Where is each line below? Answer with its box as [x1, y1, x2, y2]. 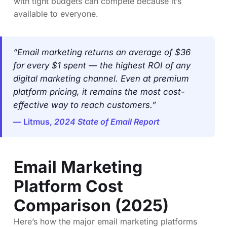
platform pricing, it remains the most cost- [13, 86, 185, 97]
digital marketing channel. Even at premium [13, 73, 189, 84]
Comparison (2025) [14, 195, 169, 215]
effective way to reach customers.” [13, 99, 156, 110]
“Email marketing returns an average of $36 [13, 47, 191, 57]
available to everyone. [14, 8, 98, 19]
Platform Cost [14, 176, 123, 196]
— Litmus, [13, 116, 54, 127]
